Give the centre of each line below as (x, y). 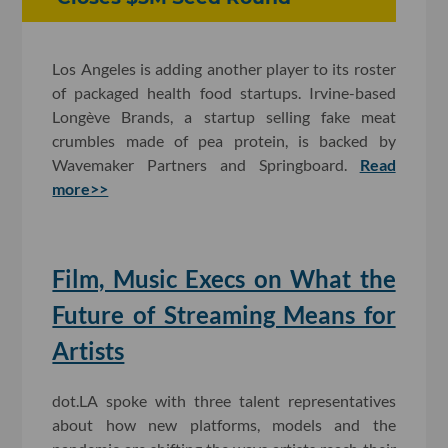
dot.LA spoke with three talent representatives (224, 400)
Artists (88, 351)
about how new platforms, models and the (224, 424)
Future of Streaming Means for (224, 315)
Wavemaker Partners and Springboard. (206, 165)
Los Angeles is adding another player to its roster (224, 69)
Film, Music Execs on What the (224, 279)
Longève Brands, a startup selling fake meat (224, 117)
